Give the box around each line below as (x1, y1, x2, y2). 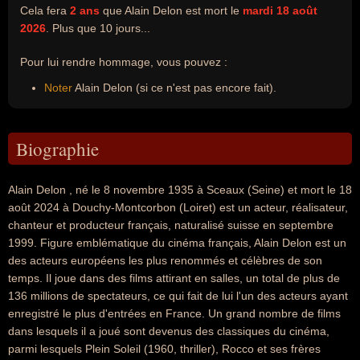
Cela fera (20, 4, 70, 17)
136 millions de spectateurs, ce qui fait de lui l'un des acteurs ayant (8, 289, 348, 302)
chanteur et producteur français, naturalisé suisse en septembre (8, 219, 333, 231)
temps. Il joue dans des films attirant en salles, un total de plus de (8, 272, 340, 284)
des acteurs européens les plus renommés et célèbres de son (8, 254, 322, 267)
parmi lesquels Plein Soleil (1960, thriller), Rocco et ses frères (8, 342, 321, 355)
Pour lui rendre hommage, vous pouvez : (20, 55, 227, 68)
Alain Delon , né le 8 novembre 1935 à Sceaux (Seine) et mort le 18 (8, 183, 352, 196)
